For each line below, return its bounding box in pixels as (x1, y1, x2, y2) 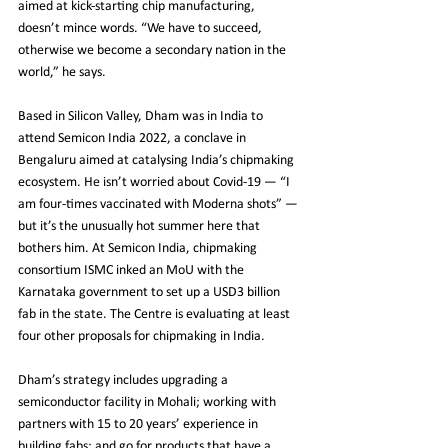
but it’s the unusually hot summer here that (18, 218, 263, 234)
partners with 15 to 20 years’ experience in (18, 416, 261, 432)
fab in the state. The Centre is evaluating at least (18, 306, 293, 322)
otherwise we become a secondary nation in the (18, 42, 289, 58)
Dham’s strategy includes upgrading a (18, 372, 231, 388)
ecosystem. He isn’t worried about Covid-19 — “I (18, 174, 293, 190)
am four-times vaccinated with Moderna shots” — (18, 196, 301, 212)
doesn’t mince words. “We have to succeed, (18, 20, 265, 36)
